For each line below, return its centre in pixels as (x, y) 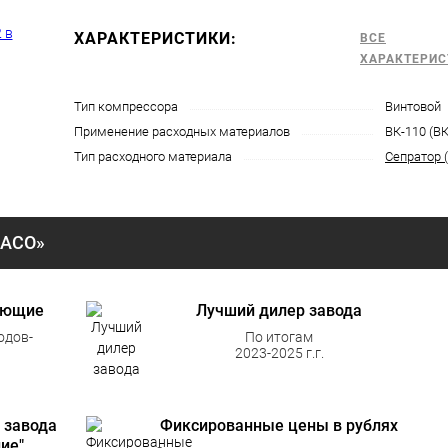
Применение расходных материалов (182, 131)
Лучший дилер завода (279, 310)
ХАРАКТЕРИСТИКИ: (155, 38)
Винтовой (413, 106)
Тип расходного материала (153, 156)
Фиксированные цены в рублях (279, 425)
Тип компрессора (126, 106)
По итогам (279, 337)
